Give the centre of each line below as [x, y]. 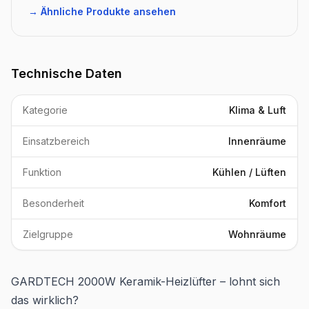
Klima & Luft [258, 110]
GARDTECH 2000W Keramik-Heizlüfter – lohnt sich [146, 282]
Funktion [42, 172]
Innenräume [257, 141]
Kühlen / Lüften [249, 172]
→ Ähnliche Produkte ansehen [102, 12]
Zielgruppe [48, 235]
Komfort [268, 203]
